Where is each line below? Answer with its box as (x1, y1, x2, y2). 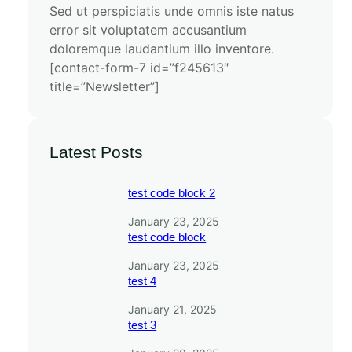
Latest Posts (49, 143, 144, 162)
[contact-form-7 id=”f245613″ (49, 60, 229, 76)
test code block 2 (128, 186, 216, 200)
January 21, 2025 (128, 302, 218, 317)
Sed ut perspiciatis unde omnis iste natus (49, 3, 295, 20)
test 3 (128, 318, 157, 332)
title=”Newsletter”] (49, 79, 160, 95)
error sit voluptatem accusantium (49, 22, 247, 38)
